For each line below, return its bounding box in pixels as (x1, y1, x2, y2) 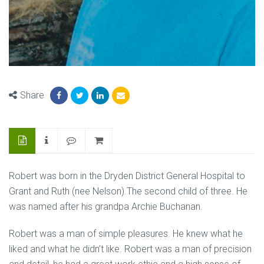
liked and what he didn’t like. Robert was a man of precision (9, 243, 252, 255)
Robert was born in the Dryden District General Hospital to (9, 170, 245, 181)
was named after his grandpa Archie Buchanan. (9, 201, 203, 212)
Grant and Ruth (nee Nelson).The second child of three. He (9, 186, 247, 197)
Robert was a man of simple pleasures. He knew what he (9, 228, 243, 239)
